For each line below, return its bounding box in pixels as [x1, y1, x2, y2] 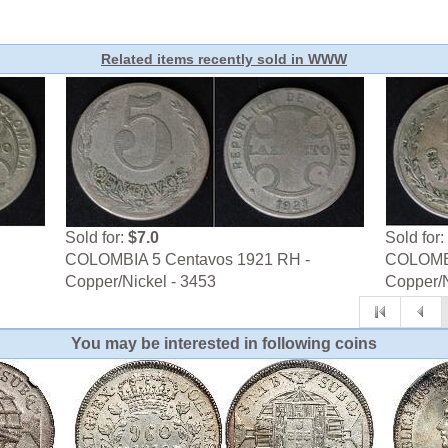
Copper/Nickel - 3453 [65, 273, 217, 291]
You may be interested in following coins [71, 335, 377, 353]
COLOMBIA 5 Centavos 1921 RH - [65, 251, 311, 269]
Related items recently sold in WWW [101, 51, 347, 68]
